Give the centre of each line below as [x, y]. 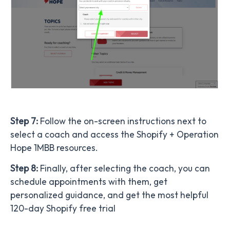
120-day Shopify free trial [63, 209]
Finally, [54, 169]
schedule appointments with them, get [89, 182]
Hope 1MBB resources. [56, 148]
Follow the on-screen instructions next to [123, 121]
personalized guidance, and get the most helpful [109, 195]
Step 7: [25, 121]
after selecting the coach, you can [140, 169]
